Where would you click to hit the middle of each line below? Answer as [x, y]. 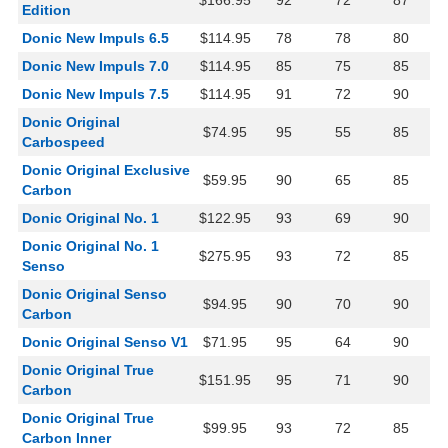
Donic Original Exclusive [106, 170]
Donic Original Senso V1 [105, 342]
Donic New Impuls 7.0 [95, 66]
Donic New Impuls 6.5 [95, 38]
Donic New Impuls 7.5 [95, 94]
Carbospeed [63, 142]
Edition [46, 10]
